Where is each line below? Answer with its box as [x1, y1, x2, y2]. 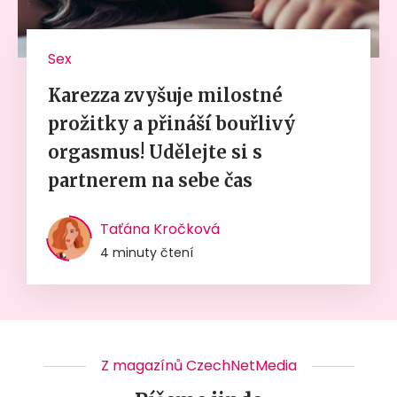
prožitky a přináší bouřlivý [48, 112, 295, 135]
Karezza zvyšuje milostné [48, 83, 283, 106]
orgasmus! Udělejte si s [48, 140, 262, 163]
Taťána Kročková [100, 218, 220, 239]
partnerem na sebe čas [48, 168, 253, 191]
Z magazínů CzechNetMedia [100, 354, 297, 376]
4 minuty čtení [100, 243, 193, 261]
